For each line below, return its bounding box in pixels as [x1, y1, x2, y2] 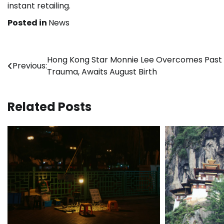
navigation [7, 71, 76, 88]
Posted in [7, 16, 48, 28]
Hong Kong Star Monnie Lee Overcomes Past [47, 53, 222, 65]
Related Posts [7, 98, 91, 115]
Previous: [12, 59, 47, 71]
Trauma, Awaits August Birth [47, 65, 157, 77]
